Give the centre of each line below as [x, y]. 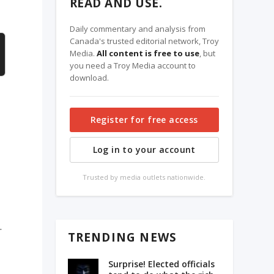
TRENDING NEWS [122, 238]
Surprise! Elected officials [161, 264]
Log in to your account [144, 149]
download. [89, 77]
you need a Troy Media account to [132, 65]
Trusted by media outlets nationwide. [144, 177]
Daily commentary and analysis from [137, 28]
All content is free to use [148, 53]
